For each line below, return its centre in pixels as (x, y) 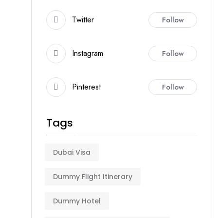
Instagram (88, 53)
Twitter (83, 20)
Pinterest (86, 87)
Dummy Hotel (77, 201)
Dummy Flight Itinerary (93, 177)
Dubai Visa (72, 152)
